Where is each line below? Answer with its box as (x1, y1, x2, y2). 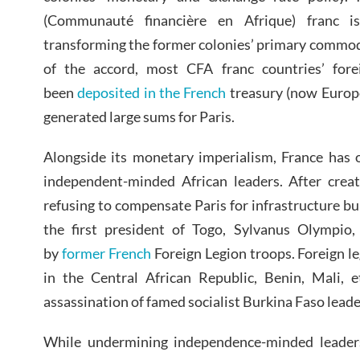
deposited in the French (77, 83, 227, 101)
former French (61, 243, 151, 262)
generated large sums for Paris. (43, 107, 235, 125)
